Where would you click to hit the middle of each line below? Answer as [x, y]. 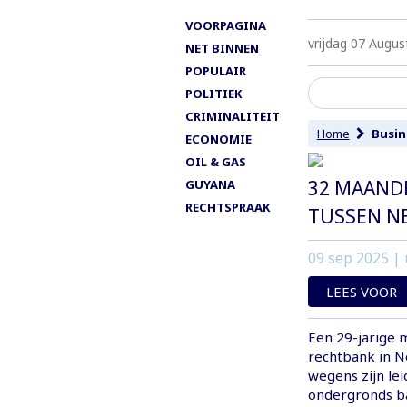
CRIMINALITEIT [233, 116]
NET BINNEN [222, 48]
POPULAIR [216, 70]
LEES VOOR [361, 291]
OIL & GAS [216, 161]
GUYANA [210, 184]
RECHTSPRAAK [228, 207]
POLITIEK [213, 93]
